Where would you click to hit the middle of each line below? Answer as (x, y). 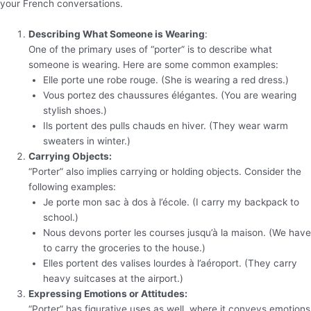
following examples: (73, 187)
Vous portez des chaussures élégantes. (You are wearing (169, 95)
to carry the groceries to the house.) (124, 248)
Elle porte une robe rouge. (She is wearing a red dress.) (166, 80)
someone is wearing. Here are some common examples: (154, 65)
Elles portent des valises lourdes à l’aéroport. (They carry (170, 263)
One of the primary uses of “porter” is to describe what (151, 50)
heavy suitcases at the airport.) (113, 279)
